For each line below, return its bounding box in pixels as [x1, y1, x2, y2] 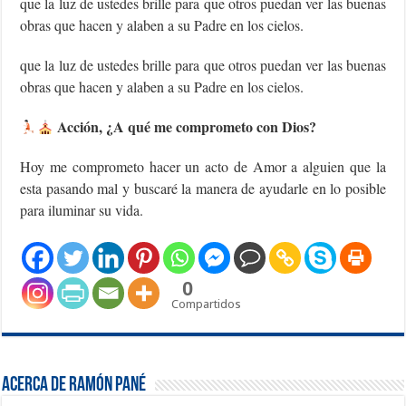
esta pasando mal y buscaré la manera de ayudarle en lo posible [20, 179, 386, 198]
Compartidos [171, 297, 242, 312]
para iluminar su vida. [20, 200, 144, 220]
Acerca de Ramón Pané [2, 375, 147, 397]
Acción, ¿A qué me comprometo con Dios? [53, 116, 316, 138]
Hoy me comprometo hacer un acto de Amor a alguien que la [20, 157, 386, 177]
